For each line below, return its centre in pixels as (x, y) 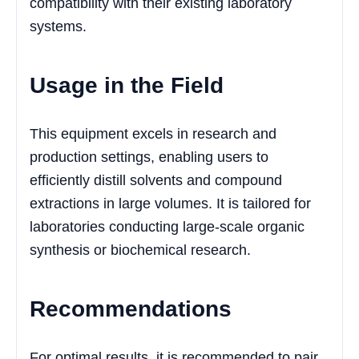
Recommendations (131, 309)
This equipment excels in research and (153, 133)
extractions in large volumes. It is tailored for (170, 203)
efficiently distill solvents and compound (156, 180)
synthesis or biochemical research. (140, 250)
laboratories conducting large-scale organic (167, 226)
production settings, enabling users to (149, 157)
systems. (58, 26)
